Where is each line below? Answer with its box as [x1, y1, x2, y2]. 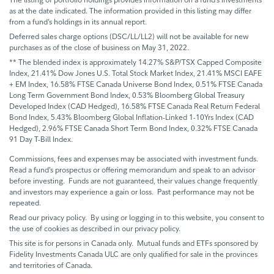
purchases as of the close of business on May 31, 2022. [9, 42, 189, 52]
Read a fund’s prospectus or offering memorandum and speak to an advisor [9, 165, 255, 174]
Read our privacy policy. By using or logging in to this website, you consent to [9, 212, 264, 222]
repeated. [9, 198, 41, 207]
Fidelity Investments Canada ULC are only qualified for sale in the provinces [9, 249, 257, 259]
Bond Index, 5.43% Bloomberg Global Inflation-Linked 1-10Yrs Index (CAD [9, 112, 254, 122]
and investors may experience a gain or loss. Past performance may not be [9, 187, 254, 196]
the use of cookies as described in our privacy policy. [9, 223, 180, 233]
